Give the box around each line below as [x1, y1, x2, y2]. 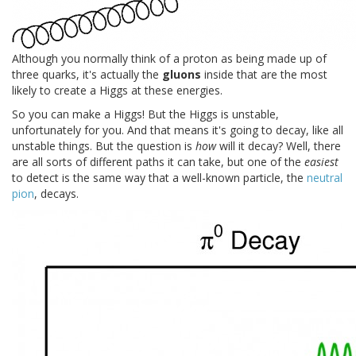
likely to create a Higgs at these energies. [12, 82, 222, 98]
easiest [304, 153, 339, 169]
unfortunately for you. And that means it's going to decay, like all [12, 122, 343, 137]
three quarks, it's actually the [12, 66, 162, 82]
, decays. [34, 185, 79, 201]
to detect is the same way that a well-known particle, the [12, 169, 307, 185]
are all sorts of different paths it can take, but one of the [12, 153, 304, 169]
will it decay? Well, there [216, 137, 341, 153]
